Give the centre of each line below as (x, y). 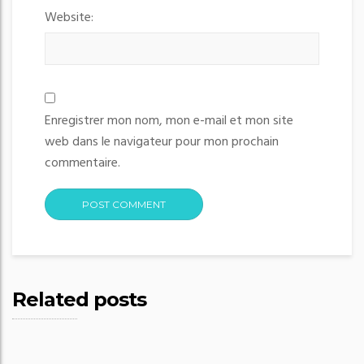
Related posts (79, 300)
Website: (69, 18)
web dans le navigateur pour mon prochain (162, 143)
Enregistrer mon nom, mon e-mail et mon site (169, 121)
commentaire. (82, 164)
